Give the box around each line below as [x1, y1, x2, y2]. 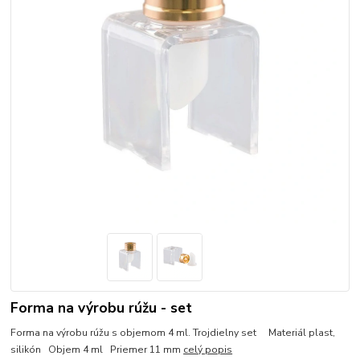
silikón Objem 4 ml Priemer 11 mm [10, 342, 184, 356]
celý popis [183, 342, 233, 356]
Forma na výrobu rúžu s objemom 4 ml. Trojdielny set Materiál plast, [10, 325, 336, 339]
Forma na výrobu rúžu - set [10, 297, 193, 317]
